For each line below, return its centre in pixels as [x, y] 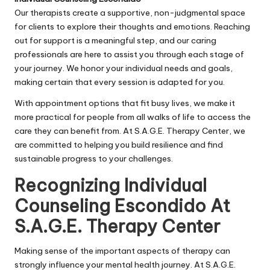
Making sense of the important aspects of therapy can [122, 251]
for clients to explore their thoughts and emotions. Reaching [132, 27]
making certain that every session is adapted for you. [120, 82]
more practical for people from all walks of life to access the [133, 117]
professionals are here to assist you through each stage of [129, 55]
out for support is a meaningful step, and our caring [115, 41]
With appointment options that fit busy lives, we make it [125, 103]
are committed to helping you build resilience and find [119, 145]
